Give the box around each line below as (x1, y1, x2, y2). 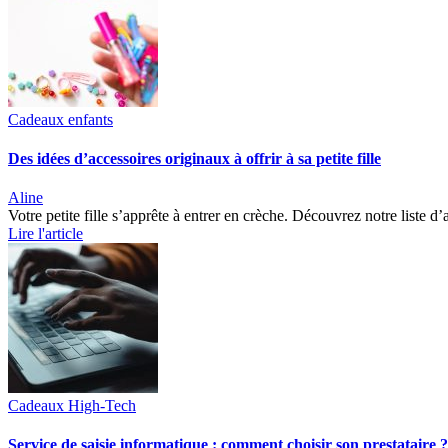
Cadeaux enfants (8, 110, 113, 128)
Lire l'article (8, 225, 83, 243)
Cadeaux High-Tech (8, 397, 136, 415)
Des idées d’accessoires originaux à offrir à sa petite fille (8, 149, 381, 167)
